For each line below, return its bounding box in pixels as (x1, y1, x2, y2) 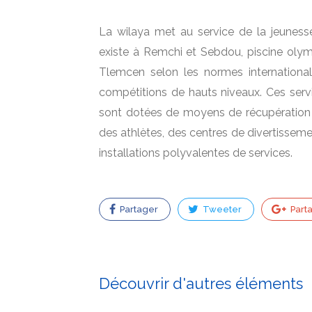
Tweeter (201, 204, 242, 215)
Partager (118, 204, 158, 215)
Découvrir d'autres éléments (99, 274, 303, 293)
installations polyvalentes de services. (99, 146, 292, 160)
